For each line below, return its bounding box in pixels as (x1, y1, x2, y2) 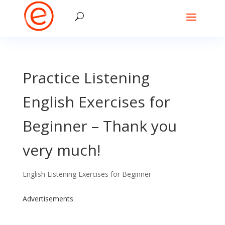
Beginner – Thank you (22, 116, 177, 136)
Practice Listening (22, 67, 150, 88)
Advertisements (22, 194, 73, 203)
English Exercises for (22, 91, 170, 112)
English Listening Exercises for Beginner (22, 169, 151, 179)
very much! (22, 140, 100, 160)
